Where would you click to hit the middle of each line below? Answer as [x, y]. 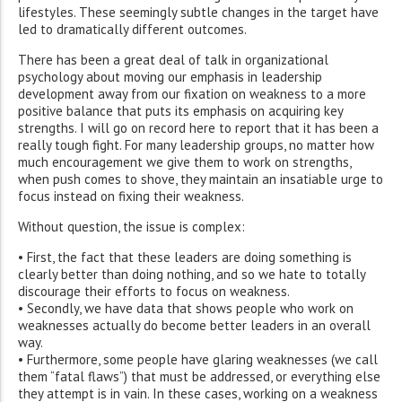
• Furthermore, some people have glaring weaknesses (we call [198, 360]
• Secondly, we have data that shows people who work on [186, 309]
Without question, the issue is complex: [131, 227]
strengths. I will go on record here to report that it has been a [198, 128]
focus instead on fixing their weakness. [131, 197]
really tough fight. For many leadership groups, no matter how [196, 145]
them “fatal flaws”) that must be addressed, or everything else [199, 377]
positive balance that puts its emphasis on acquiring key [180, 111]
